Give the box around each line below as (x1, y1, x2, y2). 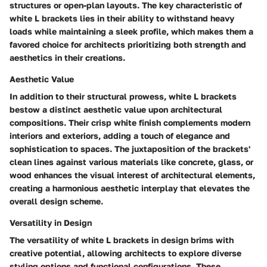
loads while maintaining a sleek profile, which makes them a (10, 26, 253, 37)
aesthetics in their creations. (10, 52, 125, 63)
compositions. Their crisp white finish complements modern (10, 117, 250, 128)
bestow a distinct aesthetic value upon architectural (10, 104, 222, 115)
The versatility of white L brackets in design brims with (10, 235, 234, 246)
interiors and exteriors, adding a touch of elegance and (10, 131, 230, 141)
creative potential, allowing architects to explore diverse (10, 248, 241, 259)
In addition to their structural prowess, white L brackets (10, 91, 237, 102)
